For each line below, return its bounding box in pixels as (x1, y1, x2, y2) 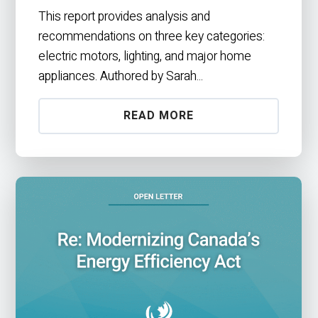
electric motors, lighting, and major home (38, 47, 252, 65)
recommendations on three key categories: (38, 27, 265, 45)
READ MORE (124, 107, 194, 125)
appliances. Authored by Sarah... (38, 67, 204, 85)
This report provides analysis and (38, 7, 211, 26)
